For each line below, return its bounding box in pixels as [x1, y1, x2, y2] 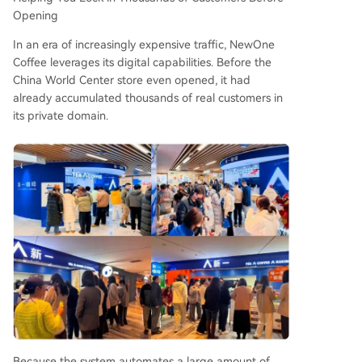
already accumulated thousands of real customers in [13, 91, 283, 105]
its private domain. [13, 109, 108, 123]
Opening [13, 9, 58, 23]
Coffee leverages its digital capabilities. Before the [13, 56, 271, 69]
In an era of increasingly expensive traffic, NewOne [13, 38, 275, 52]
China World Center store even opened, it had [13, 74, 250, 87]
